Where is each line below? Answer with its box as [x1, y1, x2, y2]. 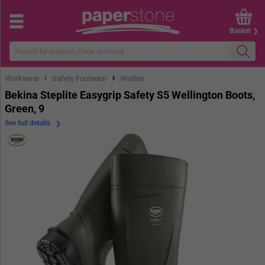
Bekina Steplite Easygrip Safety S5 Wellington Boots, [5, 88, 255, 101]
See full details [5, 118, 52, 127]
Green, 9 [5, 102, 44, 115]
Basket [230, 26, 251, 35]
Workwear [5, 73, 39, 83]
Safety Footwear [52, 73, 107, 83]
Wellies [120, 73, 145, 83]
